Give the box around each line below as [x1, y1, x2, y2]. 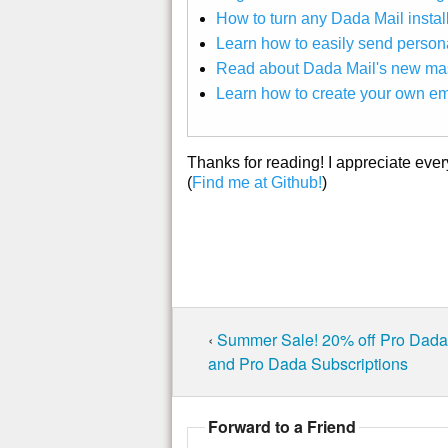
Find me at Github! [192, 174, 322, 192]
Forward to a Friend [208, 415, 356, 439]
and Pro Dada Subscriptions [208, 352, 408, 376]
